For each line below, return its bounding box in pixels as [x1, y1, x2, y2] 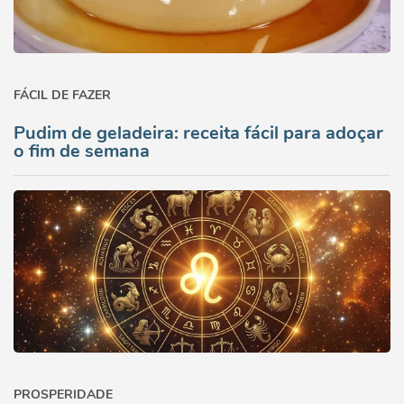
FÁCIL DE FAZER [14, 87, 111, 104]
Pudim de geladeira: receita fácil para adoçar [14, 121, 383, 145]
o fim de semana [14, 139, 150, 163]
